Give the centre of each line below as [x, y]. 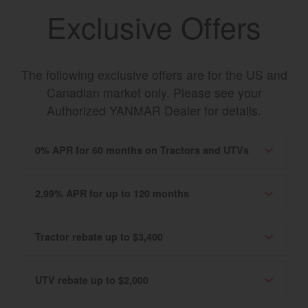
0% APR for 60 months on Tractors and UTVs [142, 150]
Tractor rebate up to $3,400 [99, 237]
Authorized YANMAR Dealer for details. [154, 110]
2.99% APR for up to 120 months [112, 194]
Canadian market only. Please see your [154, 92]
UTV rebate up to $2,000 [92, 280]
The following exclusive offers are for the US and [154, 74]
